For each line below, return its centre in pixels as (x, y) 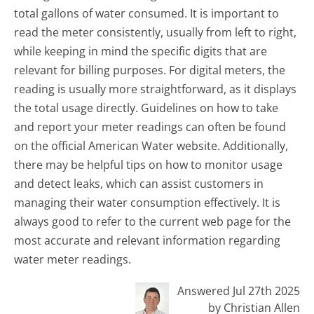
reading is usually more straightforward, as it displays (156, 89)
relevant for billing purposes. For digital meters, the (150, 70)
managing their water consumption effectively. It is (148, 203)
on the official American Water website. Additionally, (151, 146)
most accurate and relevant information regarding (148, 241)
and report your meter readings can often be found (150, 127)
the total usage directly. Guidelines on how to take (146, 108)
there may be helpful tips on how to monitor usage (149, 165)
